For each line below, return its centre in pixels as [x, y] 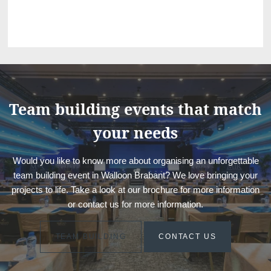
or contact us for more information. [135, 204]
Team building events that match [135, 109]
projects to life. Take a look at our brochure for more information [135, 189]
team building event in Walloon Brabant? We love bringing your [135, 175]
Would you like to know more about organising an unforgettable [135, 160]
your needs [135, 132]
